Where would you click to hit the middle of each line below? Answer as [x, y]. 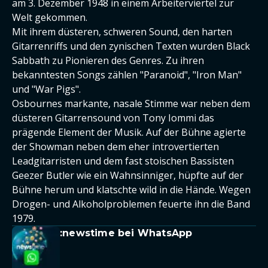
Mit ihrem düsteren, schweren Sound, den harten [122, 32]
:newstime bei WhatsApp [126, 233]
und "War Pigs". [46, 89]
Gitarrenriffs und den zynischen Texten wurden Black [131, 46]
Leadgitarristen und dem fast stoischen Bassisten [123, 161]
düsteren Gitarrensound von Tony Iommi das [113, 118]
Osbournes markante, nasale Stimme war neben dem [131, 103]
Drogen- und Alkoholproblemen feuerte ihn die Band [131, 204]
